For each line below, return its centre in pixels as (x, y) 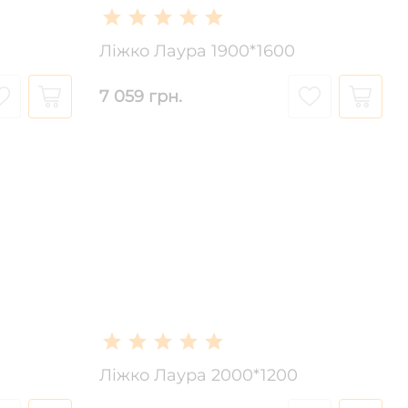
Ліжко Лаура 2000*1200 (198, 375)
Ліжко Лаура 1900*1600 (197, 51)
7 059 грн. (140, 96)
